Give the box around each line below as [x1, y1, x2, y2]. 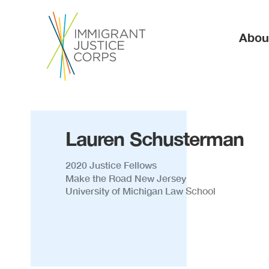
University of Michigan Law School [65, 185, 216, 197]
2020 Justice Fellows [65, 159, 157, 171]
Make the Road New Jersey [65, 172, 187, 184]
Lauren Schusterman [65, 127, 244, 150]
